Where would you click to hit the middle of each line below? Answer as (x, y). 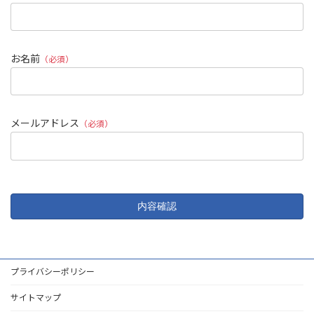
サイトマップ (36, 297)
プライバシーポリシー (53, 271)
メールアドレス (45, 123)
